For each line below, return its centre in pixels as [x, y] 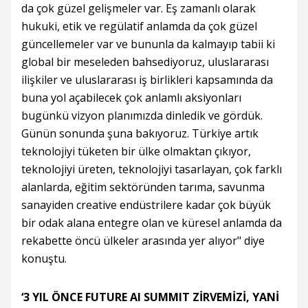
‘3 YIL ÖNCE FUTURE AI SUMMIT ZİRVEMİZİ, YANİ [150, 297]
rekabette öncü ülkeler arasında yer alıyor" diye [143, 241]
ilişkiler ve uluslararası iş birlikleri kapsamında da [147, 80]
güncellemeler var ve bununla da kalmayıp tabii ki [148, 44]
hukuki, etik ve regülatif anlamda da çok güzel [139, 26]
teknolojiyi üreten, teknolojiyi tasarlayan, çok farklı [152, 169]
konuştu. [44, 259]
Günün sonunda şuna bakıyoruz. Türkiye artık [140, 134]
